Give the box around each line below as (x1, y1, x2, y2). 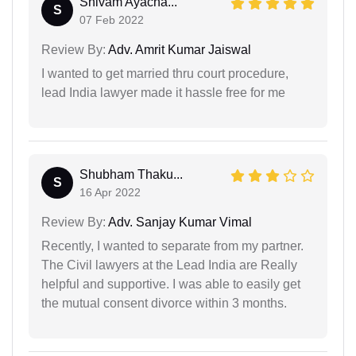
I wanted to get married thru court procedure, (41, 67, 288, 81)
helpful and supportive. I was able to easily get (41, 277, 300, 292)
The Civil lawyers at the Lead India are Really (41, 258, 297, 273)
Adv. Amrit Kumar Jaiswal (106, 43, 251, 57)
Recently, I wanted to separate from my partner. (41, 239, 304, 253)
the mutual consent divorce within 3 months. (41, 296, 287, 311)
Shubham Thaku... (79, 168, 183, 182)
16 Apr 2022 (79, 186, 141, 199)
